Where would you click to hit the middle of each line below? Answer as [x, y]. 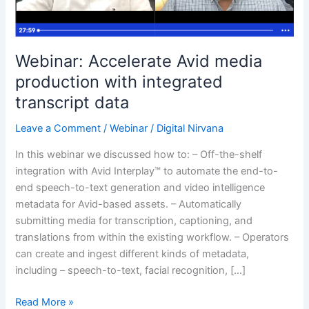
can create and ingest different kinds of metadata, [132, 253]
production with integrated [119, 82]
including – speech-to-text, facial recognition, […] [131, 270]
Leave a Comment [58, 129]
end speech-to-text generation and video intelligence [140, 187]
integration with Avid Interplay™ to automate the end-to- [147, 171]
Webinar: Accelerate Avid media [139, 61]
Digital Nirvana [190, 129]
